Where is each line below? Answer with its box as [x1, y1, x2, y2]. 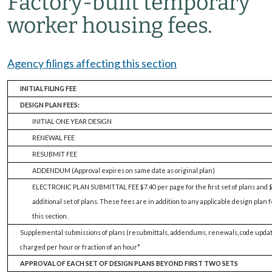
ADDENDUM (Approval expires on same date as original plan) [32, 166, 215, 174]
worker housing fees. [7, 13, 212, 38]
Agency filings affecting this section [7, 56, 177, 70]
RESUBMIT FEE [32, 150, 77, 158]
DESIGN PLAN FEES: [20, 101, 80, 109]
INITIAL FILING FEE [20, 84, 76, 92]
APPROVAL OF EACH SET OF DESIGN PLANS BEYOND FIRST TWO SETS [20, 259, 238, 267]
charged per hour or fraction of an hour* [20, 243, 140, 251]
